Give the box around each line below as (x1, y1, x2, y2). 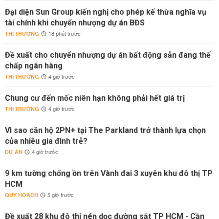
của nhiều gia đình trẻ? (5, 136, 88, 146)
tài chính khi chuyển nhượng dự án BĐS (5, 18, 145, 27)
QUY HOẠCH (5, 190, 38, 200)
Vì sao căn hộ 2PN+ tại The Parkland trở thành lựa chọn (5, 126, 206, 135)
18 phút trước (48, 29, 81, 39)
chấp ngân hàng (5, 61, 63, 70)
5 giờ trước (47, 191, 74, 200)
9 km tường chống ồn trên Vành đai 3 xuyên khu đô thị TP (5, 169, 213, 178)
